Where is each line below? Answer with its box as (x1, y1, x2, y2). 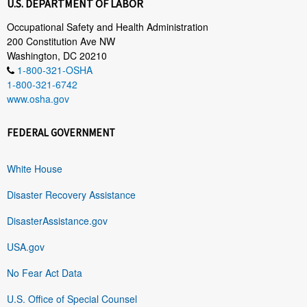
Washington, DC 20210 (7, 48, 107, 62)
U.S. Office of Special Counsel (7, 291, 137, 306)
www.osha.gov (7, 91, 69, 106)
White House (7, 161, 62, 175)
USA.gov (7, 239, 45, 254)
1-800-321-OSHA (17, 62, 93, 77)
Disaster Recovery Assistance (7, 187, 136, 201)
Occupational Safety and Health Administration (7, 19, 208, 34)
